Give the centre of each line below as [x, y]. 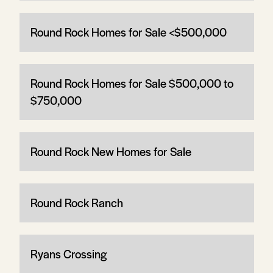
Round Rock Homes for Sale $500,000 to [132, 83]
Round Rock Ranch [76, 202]
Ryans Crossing [68, 253]
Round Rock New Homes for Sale [111, 151]
